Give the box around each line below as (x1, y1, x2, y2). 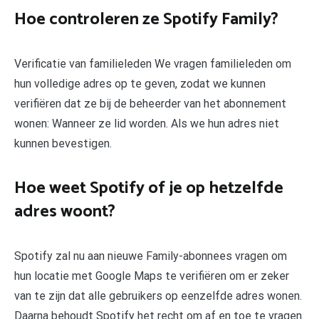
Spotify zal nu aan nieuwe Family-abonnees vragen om (14, 249, 287, 263)
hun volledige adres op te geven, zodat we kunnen (14, 76, 266, 90)
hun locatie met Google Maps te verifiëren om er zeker (14, 268, 289, 283)
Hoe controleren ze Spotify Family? (14, 5, 278, 33)
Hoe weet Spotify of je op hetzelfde (14, 174, 283, 202)
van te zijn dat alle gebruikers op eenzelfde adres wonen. (14, 288, 302, 303)
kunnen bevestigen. (14, 136, 112, 150)
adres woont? (14, 197, 115, 226)
